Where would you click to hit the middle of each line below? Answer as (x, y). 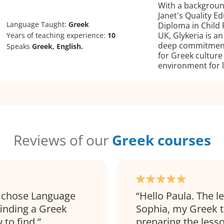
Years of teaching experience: (57, 35)
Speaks (19, 46)
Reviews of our (62, 140)
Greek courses (161, 140)
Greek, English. (58, 46)
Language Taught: (38, 24)
